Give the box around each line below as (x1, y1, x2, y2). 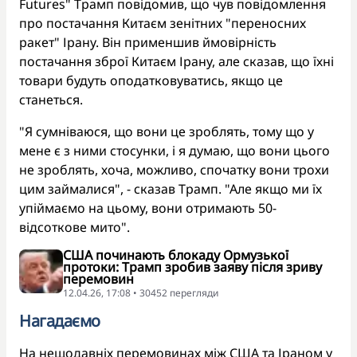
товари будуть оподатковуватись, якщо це (19, 72, 283, 90)
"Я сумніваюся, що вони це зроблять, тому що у (19, 123, 314, 141)
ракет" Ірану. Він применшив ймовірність (19, 33, 277, 52)
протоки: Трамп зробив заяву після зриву (63, 258, 322, 277)
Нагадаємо (19, 310, 104, 332)
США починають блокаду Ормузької (63, 246, 288, 265)
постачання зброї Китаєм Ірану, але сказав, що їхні (19, 53, 334, 71)
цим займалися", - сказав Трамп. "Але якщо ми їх (19, 180, 322, 198)
